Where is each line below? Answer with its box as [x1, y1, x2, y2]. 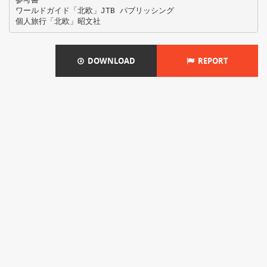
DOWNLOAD [83, 55, 135, 66]
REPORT [194, 55, 228, 66]
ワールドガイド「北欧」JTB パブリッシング [15, 5, 174, 15]
